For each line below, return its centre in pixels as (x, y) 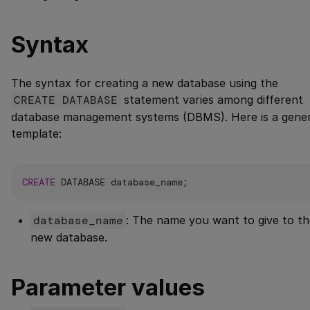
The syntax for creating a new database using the (145, 83)
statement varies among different (212, 99)
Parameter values (108, 287)
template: (36, 133)
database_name (78, 220)
